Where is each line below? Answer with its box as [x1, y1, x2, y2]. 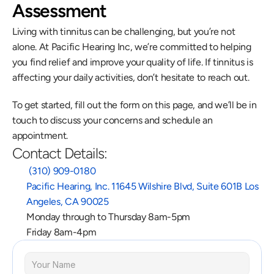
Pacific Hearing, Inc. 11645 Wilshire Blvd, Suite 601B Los [26, 180, 259, 192]
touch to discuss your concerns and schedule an [12, 114, 213, 126]
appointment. [12, 130, 68, 141]
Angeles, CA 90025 [26, 196, 109, 207]
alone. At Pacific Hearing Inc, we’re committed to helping [12, 41, 251, 53]
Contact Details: [12, 144, 107, 162]
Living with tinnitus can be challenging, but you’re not [12, 26, 235, 37]
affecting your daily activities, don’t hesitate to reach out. [12, 72, 250, 83]
